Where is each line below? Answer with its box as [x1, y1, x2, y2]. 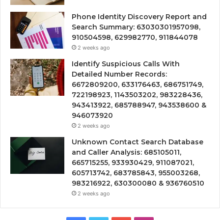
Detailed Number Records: [72, 69, 167, 79]
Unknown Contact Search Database [72, 137, 203, 146]
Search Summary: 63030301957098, [72, 22, 200, 31]
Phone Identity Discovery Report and [72, 12, 207, 21]
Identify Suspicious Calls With [72, 59, 180, 68]
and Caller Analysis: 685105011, [72, 147, 181, 157]
